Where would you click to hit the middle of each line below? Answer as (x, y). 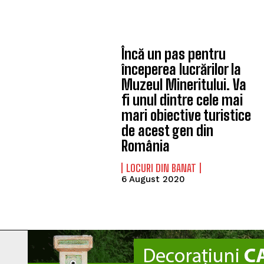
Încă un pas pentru (174, 54)
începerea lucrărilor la (181, 69)
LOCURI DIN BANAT (161, 168)
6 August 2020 (154, 179)
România (146, 146)
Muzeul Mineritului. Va (184, 85)
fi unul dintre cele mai (182, 100)
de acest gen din (168, 131)
